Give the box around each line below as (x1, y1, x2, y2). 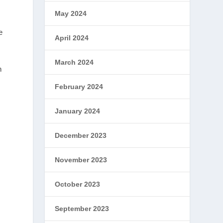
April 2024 (55, 34, 89, 42)
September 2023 (55, 205, 110, 213)
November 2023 (55, 156, 108, 164)
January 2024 (55, 107, 101, 115)
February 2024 (55, 83, 104, 91)
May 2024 (55, 9, 87, 17)
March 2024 (55, 58, 94, 66)
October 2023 (55, 180, 101, 188)
